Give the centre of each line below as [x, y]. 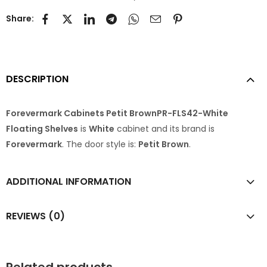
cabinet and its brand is [164, 128]
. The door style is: [100, 144]
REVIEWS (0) [35, 216]
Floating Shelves [42, 128]
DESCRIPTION [37, 79]
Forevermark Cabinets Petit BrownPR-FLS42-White [117, 113]
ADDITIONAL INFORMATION [69, 181]
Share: [20, 18]
